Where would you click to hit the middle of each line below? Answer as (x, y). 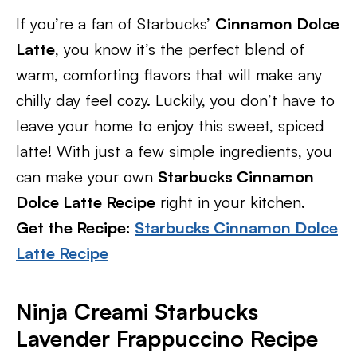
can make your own (87, 177)
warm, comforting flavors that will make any (169, 75)
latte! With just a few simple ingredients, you (174, 151)
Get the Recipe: (75, 228)
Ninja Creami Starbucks (137, 311)
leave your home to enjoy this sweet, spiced (170, 126)
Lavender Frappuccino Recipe (167, 338)
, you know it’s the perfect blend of (180, 49)
